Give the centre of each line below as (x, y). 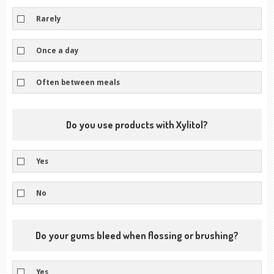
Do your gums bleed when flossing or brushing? (137, 235)
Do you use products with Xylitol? (137, 125)
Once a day (57, 50)
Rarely (48, 19)
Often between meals (78, 82)
